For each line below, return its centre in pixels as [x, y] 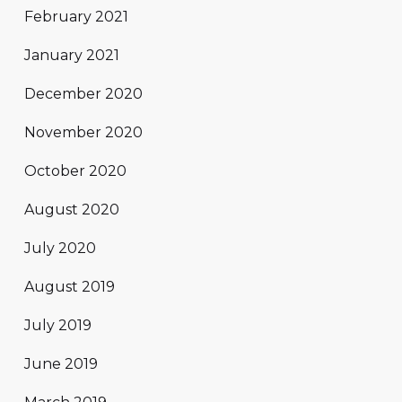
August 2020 [72, 210]
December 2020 [83, 94]
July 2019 [58, 326]
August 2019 [70, 287]
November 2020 [83, 133]
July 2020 [60, 249]
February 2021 [76, 17]
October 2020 [75, 171]
